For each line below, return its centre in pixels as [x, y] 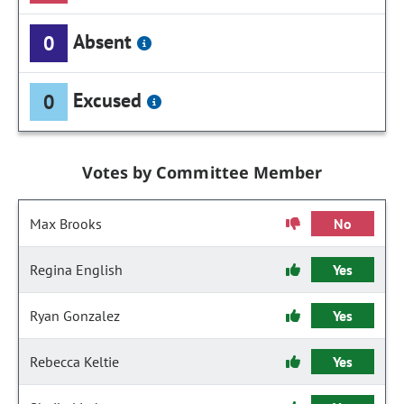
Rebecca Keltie [74, 362]
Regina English [76, 270]
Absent [103, 41]
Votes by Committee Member [202, 172]
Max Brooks [66, 224]
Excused [108, 100]
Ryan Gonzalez [75, 316]
